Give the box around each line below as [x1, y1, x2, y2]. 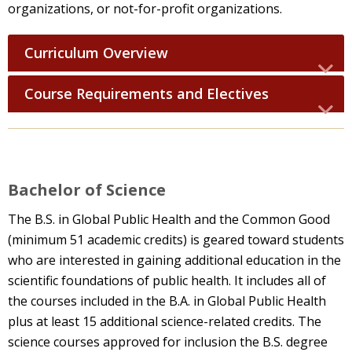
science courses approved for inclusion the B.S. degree [8, 332, 328, 350]
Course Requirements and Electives [24, 83, 269, 103]
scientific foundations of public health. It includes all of [8, 271, 326, 289]
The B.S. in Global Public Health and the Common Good [8, 210, 330, 228]
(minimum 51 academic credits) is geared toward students [8, 230, 344, 248]
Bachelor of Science [8, 178, 166, 200]
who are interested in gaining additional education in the [8, 251, 341, 269]
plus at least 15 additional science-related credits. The [8, 312, 321, 330]
